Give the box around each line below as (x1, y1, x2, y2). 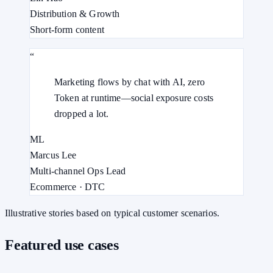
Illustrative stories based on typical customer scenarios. (5, 208, 220, 219)
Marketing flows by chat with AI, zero (54, 77, 205, 88)
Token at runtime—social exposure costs (54, 93, 214, 104)
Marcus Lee (30, 150, 77, 161)
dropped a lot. (54, 108, 109, 119)
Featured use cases (5, 237, 119, 253)
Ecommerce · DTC (30, 182, 105, 193)
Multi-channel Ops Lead (30, 166, 126, 177)
